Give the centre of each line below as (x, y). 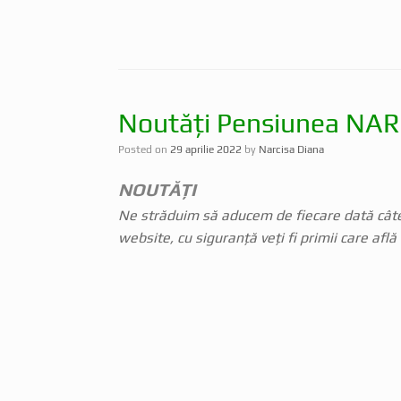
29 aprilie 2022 (206, 149)
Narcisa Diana (291, 149)
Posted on (147, 149)
